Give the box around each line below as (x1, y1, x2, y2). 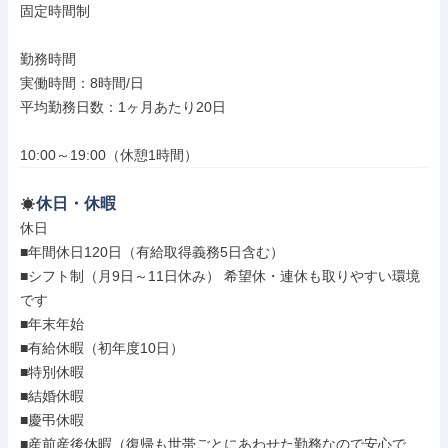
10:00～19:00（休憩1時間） (20, 147, 198, 163)
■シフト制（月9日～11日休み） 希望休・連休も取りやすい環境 (20, 268, 420, 284)
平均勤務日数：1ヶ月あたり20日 (20, 99, 226, 115)
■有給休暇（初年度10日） (20, 340, 184, 356)
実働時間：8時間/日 (20, 75, 144, 91)
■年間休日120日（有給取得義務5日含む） (20, 244, 284, 260)
